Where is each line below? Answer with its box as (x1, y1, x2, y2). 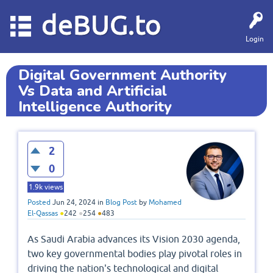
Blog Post (105, 198, 137, 207)
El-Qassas (27, 209, 58, 218)
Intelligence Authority (18, 97, 172, 116)
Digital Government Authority (18, 65, 227, 85)
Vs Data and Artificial (18, 81, 167, 101)
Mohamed (149, 198, 182, 207)
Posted (27, 198, 51, 207)
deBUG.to (41, 9, 161, 40)
